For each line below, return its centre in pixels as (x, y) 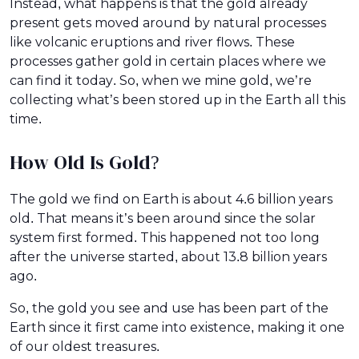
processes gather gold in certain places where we (168, 61)
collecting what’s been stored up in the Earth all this (177, 99)
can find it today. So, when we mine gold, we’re (161, 80)
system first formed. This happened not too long (165, 237)
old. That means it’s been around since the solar (163, 218)
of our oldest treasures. (85, 346)
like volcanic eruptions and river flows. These (152, 42)
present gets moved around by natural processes (168, 22)
